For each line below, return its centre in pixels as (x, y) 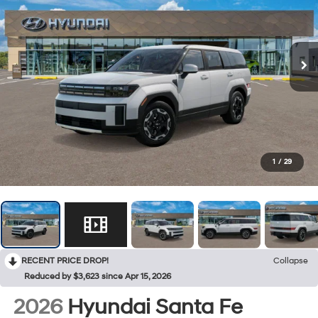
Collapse (291, 261)
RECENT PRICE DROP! (65, 261)
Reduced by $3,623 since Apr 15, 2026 (98, 276)
